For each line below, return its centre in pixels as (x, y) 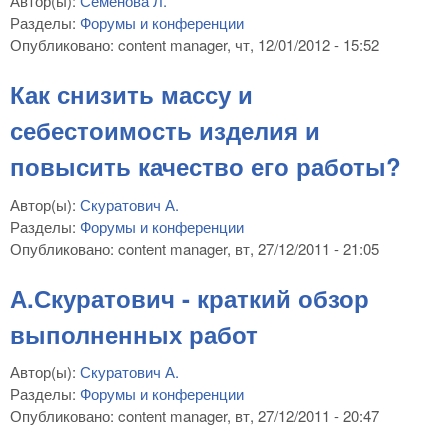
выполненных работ (134, 333)
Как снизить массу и (131, 94)
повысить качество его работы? (205, 166)
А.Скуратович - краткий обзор (189, 297)
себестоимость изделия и (165, 130)
